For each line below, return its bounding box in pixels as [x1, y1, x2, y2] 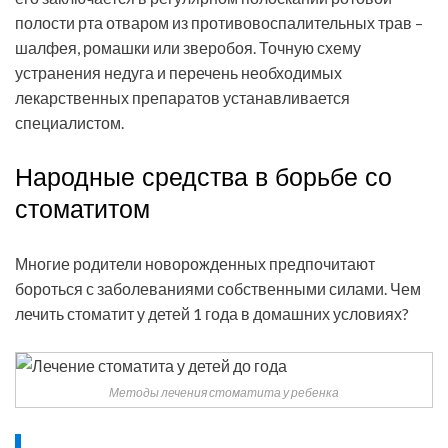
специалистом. [15, 113, 124, 133]
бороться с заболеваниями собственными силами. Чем [15, 279, 421, 299]
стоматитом [15, 193, 150, 225]
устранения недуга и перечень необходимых [15, 63, 342, 83]
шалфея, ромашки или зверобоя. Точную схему [15, 38, 361, 58]
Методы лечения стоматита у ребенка [109, 385, 339, 401]
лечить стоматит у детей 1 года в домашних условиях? [15, 304, 409, 324]
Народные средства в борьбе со [15, 161, 392, 193]
